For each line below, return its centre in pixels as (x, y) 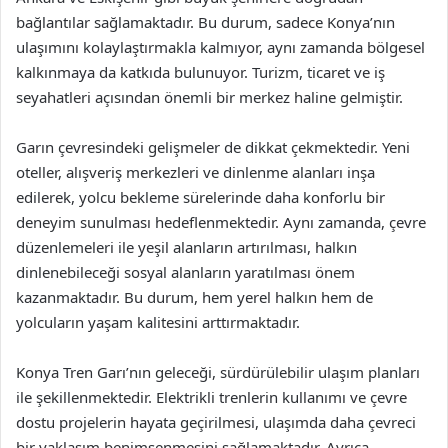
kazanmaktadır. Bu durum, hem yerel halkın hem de (194, 297)
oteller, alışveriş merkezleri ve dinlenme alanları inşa (195, 172)
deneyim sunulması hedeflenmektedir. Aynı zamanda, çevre (221, 222)
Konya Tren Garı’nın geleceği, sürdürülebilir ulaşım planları (218, 372)
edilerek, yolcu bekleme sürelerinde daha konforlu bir (200, 197)
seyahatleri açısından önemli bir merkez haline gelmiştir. (209, 97)
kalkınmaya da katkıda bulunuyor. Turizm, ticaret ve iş (200, 72)
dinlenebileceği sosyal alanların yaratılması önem (185, 272)
